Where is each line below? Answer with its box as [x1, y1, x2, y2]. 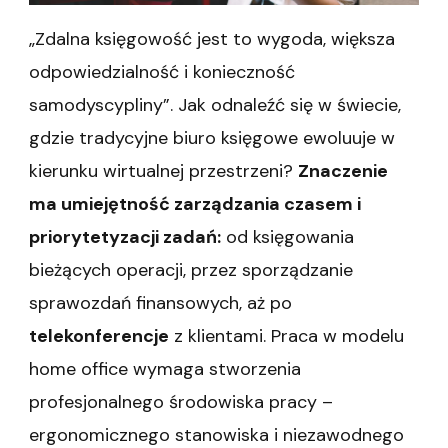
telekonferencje [29, 324, 169, 349]
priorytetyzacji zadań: [29, 225, 221, 250]
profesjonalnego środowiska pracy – [29, 390, 333, 415]
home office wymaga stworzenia [29, 357, 301, 382]
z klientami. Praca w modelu [169, 324, 404, 349]
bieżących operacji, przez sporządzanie [29, 258, 353, 283]
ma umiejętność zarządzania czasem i [29, 192, 361, 217]
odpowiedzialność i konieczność [29, 60, 295, 85]
